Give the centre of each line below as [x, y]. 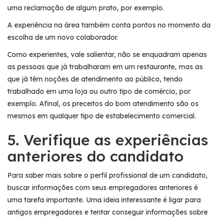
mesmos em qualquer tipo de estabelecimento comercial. [102, 116]
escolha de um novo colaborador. [63, 37]
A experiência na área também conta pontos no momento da [109, 25]
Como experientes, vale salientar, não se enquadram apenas [107, 54]
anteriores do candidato [96, 156]
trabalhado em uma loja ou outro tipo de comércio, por [99, 91]
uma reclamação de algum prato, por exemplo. [86, 8]
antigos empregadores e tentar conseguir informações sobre [108, 212]
